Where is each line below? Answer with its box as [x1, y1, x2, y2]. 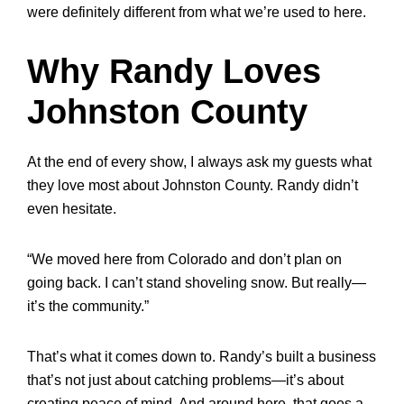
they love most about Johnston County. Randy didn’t [27, 178, 358, 193]
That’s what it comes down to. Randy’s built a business [27, 349, 376, 364]
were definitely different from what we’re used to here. [27, 5, 366, 20]
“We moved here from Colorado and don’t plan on [27, 252, 342, 267]
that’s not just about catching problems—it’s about [27, 372, 344, 388]
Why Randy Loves [27, 52, 321, 90]
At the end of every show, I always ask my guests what [27, 154, 372, 170]
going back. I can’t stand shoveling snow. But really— [27, 275, 366, 290]
